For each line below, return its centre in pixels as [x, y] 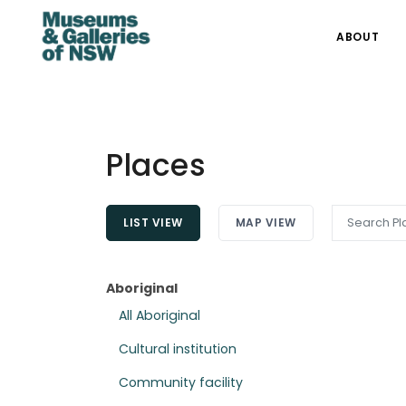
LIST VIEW [153, 223]
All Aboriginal [160, 316]
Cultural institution [178, 349]
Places [156, 165]
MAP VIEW [266, 223]
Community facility [181, 383]
